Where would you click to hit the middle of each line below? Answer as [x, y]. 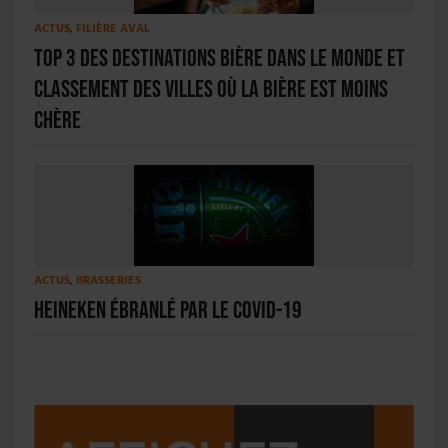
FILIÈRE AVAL [112, 29]
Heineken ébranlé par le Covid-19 [167, 311]
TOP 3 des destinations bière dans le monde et [219, 59]
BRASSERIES [108, 281]
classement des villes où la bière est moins [210, 90]
